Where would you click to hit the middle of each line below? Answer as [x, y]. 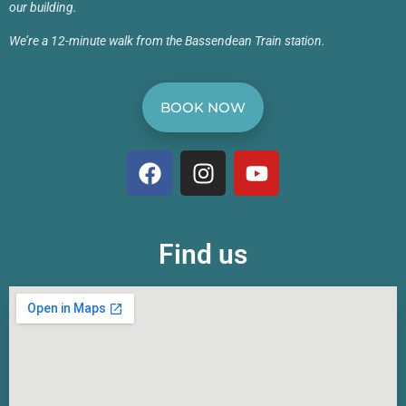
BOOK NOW [203, 108]
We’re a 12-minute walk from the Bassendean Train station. [167, 41]
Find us [203, 255]
